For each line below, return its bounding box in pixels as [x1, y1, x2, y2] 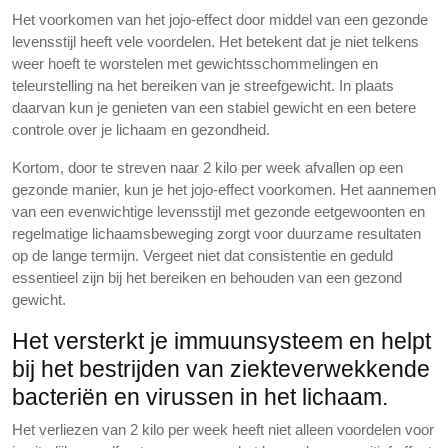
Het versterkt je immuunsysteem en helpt [12, 328, 431, 354]
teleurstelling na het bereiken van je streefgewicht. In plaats [12, 77, 394, 94]
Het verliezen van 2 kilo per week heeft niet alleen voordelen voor [12, 421, 434, 438]
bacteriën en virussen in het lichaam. [12, 384, 388, 410]
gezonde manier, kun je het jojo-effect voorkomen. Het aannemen [12, 181, 436, 198]
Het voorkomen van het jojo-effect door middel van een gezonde [12, 11, 428, 28]
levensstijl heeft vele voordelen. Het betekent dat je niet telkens [12, 33, 419, 50]
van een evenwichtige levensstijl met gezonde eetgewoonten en [12, 203, 425, 220]
